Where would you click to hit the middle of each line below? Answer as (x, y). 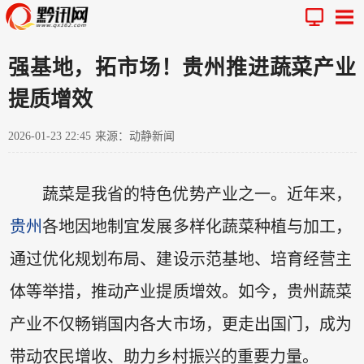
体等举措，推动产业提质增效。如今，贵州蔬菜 (181, 292)
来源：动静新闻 (135, 136)
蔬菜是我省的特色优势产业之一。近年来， (197, 195)
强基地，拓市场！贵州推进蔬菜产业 (182, 67)
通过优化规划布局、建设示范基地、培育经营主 (181, 260)
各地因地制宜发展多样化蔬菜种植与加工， (197, 227)
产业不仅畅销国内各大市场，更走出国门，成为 (181, 325)
